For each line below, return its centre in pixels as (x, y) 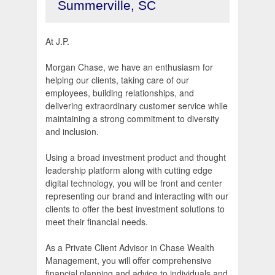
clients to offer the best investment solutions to (135, 209)
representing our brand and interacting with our (137, 196)
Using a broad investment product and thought (136, 157)
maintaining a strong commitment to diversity (132, 119)
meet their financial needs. (97, 222)
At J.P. (57, 41)
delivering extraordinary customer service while (137, 106)
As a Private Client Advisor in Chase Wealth (130, 248)
